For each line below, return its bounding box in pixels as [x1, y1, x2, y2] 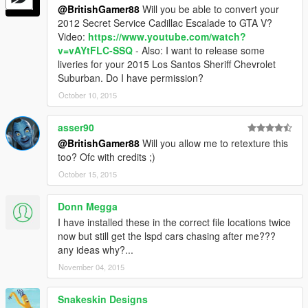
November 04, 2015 [58, 261, 124, 273]
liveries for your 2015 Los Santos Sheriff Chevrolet [58, 57, 276, 71]
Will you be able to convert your [140, 2, 279, 16]
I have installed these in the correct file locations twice [58, 215, 291, 230]
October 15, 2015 [58, 168, 117, 180]
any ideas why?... [58, 243, 133, 257]
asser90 [58, 120, 94, 135]
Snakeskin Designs [58, 292, 148, 307]
